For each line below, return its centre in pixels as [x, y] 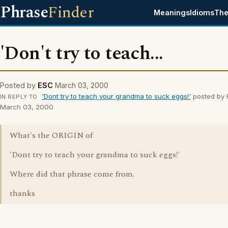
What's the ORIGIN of [51, 135]
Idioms [202, 12]
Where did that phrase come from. [72, 174]
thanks [22, 193]
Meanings [172, 12]
